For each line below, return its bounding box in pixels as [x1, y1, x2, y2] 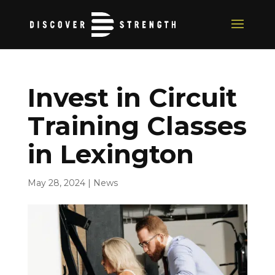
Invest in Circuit [27, 82, 237, 114]
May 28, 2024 [27, 177, 85, 188]
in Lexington [27, 138, 194, 170]
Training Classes [27, 110, 247, 142]
